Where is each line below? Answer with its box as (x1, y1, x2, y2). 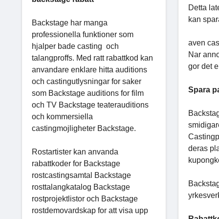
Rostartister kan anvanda (32, 147, 118, 156)
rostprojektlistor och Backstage (32, 194, 138, 203)
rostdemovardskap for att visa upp (32, 206, 148, 215)
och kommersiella (32, 112, 93, 121)
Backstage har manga (32, 18, 108, 27)
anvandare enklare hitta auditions (32, 65, 147, 74)
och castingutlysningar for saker (32, 77, 141, 86)
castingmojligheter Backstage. (32, 124, 136, 132)
